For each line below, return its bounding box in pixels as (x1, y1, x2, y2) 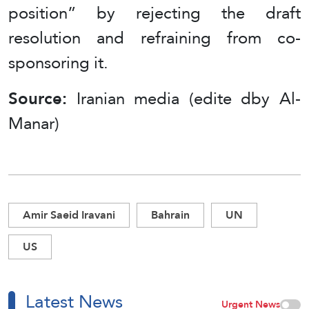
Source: (8, 83, 77, 114)
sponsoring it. (8, 47, 108, 78)
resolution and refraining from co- (8, 22, 301, 53)
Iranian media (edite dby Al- (76, 83, 301, 114)
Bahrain (151, 205, 190, 225)
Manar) (8, 108, 59, 139)
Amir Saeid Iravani (23, 205, 115, 225)
